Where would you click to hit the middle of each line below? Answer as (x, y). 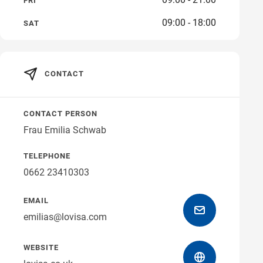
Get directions (178, 32)
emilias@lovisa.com (65, 217)
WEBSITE (41, 248)
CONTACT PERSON (60, 114)
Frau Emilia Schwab (65, 130)
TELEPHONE (47, 156)
